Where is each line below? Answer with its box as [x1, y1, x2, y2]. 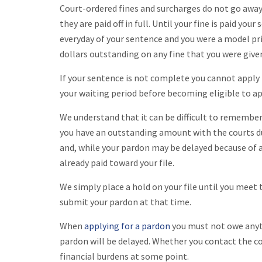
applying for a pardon [84, 219, 170, 232]
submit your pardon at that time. [60, 195, 193, 208]
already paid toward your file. [60, 156, 174, 168]
